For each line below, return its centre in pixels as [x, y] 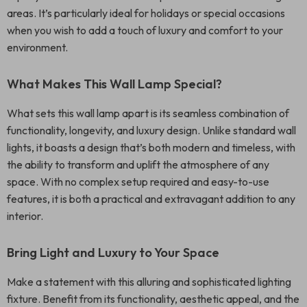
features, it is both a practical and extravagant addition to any [151, 199]
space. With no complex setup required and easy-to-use [138, 182]
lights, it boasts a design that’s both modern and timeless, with [151, 147]
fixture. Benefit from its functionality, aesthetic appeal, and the [153, 299]
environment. [37, 47]
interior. [25, 216]
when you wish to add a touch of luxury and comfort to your [145, 30]
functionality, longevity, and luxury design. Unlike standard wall [151, 130]
